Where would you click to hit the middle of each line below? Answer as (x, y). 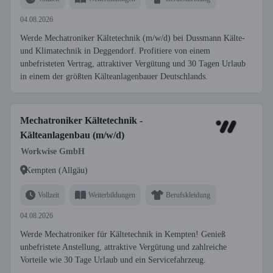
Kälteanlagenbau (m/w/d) (72, 135)
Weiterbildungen (112, 195)
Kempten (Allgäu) (56, 170)
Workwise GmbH (53, 151)
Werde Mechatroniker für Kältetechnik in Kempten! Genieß (123, 234)
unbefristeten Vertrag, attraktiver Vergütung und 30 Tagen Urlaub (133, 64)
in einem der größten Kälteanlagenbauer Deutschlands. (114, 76)
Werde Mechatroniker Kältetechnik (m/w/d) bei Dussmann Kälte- (133, 38)
